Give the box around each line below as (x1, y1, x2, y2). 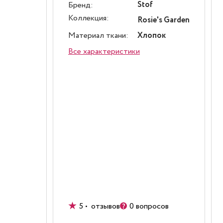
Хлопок (137, 30, 166, 41)
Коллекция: (68, 12, 109, 24)
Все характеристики (68, 46, 140, 57)
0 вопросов (129, 201, 169, 212)
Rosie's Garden (137, 14, 190, 26)
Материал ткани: (68, 30, 128, 41)
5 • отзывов (79, 201, 120, 212)
